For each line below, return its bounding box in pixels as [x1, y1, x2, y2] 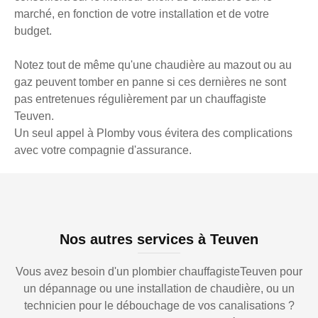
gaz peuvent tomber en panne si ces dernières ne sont [14, 76, 286, 89]
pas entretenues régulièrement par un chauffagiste [14, 93, 266, 106]
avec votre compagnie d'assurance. [14, 144, 192, 157]
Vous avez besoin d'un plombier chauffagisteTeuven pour [16, 265, 302, 278]
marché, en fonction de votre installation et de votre [14, 8, 269, 21]
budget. [14, 25, 52, 38]
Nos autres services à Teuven [60, 231, 258, 248]
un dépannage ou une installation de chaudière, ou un [23, 283, 295, 295]
